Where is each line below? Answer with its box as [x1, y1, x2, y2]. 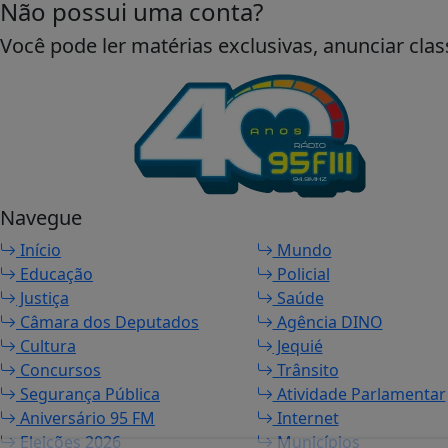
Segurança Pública [16, 383, 160, 405]
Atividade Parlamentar [272, 383, 446, 405]
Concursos [16, 359, 101, 381]
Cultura [16, 335, 76, 357]
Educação [16, 263, 93, 285]
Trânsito [272, 359, 339, 381]
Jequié [272, 335, 323, 357]
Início [16, 239, 61, 261]
